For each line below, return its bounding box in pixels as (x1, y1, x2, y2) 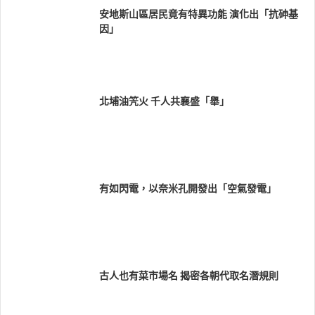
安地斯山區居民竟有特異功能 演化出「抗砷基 (99, 7, 298, 22)
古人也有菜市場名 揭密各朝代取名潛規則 (99, 269, 278, 283)
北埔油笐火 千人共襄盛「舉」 (99, 94, 229, 109)
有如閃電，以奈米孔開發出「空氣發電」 (99, 181, 276, 196)
